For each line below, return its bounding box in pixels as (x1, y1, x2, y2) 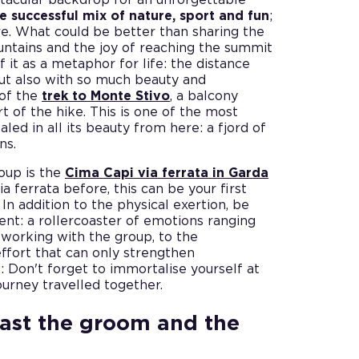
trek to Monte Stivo (42, 89, 170, 103)
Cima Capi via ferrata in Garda (65, 166, 268, 179)
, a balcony (170, 89, 238, 103)
